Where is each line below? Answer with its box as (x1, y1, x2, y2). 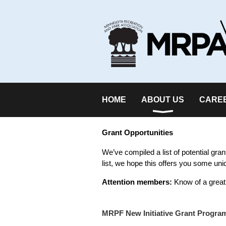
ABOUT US (141, 95, 184, 104)
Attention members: (102, 178, 172, 186)
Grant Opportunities (102, 128, 173, 137)
